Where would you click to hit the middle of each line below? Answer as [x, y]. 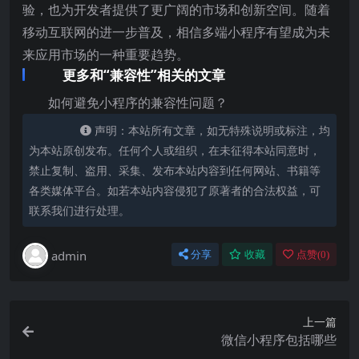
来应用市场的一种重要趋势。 [106, 54]
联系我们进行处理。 [79, 210]
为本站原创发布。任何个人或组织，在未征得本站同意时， [175, 150]
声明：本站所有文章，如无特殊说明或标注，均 [212, 130]
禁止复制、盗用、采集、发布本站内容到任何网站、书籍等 [175, 170]
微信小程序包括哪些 [279, 340]
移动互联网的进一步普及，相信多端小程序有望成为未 [176, 32]
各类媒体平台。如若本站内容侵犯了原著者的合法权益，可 [175, 190]
